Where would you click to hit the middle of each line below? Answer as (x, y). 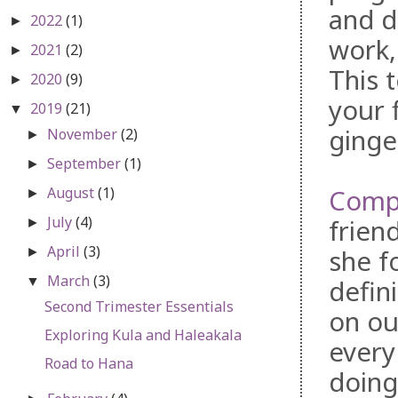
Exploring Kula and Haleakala (143, 334)
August (73, 192)
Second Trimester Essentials (139, 306)
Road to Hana (88, 363)
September (86, 163)
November (84, 134)
